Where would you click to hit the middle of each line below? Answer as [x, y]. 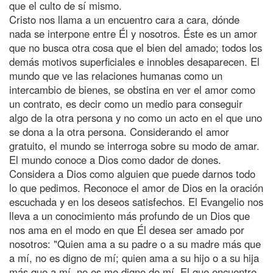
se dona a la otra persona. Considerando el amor [119, 131]
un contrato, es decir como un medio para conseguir [126, 103]
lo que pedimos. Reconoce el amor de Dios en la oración [136, 187]
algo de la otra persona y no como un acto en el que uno [136, 117]
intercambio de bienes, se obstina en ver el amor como [132, 89]
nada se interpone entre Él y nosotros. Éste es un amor [133, 33]
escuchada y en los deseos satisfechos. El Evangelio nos [136, 201]
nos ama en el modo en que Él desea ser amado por [127, 229]
